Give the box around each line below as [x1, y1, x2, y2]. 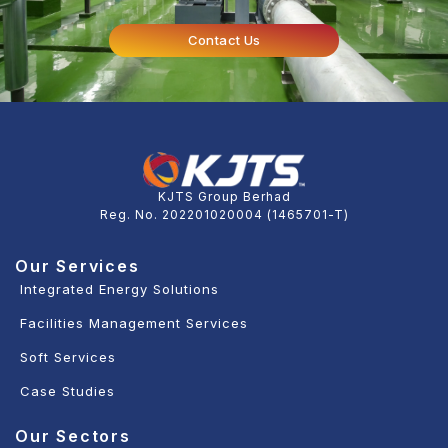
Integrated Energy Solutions [20, 281, 219, 298]
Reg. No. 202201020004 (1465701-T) [99, 206, 349, 222]
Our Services [15, 256, 140, 277]
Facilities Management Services [20, 315, 248, 332]
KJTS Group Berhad [157, 188, 291, 204]
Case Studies [20, 383, 115, 400]
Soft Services [20, 349, 116, 366]
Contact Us [187, 31, 261, 48]
